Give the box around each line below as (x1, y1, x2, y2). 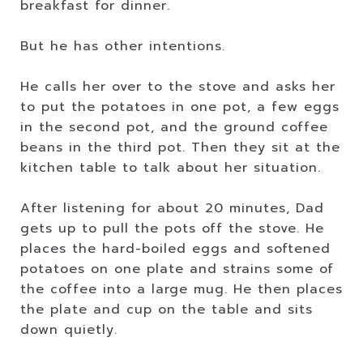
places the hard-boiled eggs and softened (20, 239, 331, 258)
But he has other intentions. (20, 36, 225, 56)
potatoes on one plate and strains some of (20, 259, 334, 279)
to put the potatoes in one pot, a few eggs (20, 97, 340, 117)
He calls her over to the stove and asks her (20, 77, 335, 96)
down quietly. (20, 320, 117, 340)
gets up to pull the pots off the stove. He (20, 219, 324, 238)
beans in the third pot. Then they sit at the (20, 138, 340, 157)
